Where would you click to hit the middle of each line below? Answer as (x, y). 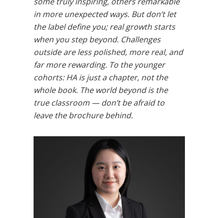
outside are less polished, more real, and (108, 52)
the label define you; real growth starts (104, 27)
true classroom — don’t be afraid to (99, 103)
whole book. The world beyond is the (100, 90)
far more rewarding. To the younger (99, 65)
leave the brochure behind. (83, 115)
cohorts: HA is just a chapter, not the (100, 77)
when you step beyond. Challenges (97, 39)
